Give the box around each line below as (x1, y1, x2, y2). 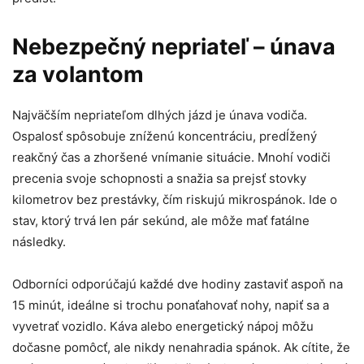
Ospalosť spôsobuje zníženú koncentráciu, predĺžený (12, 128, 317, 145)
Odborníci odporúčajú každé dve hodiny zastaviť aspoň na (12, 276, 343, 292)
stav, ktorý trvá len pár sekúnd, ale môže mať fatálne (12, 213, 310, 229)
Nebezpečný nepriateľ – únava (12, 33, 336, 61)
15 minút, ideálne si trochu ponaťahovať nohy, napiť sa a (12, 297, 329, 314)
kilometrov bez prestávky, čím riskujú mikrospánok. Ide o (12, 192, 337, 208)
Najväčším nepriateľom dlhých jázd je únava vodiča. (12, 107, 307, 123)
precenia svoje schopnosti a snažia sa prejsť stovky (12, 171, 306, 187)
